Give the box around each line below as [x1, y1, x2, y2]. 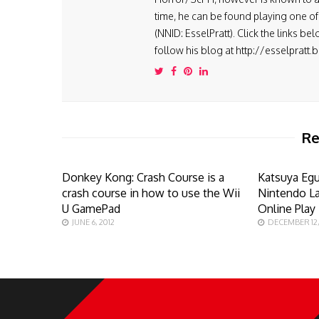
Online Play [258, 202, 316, 216]
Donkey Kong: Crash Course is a [62, 170, 224, 184]
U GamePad [62, 202, 120, 216]
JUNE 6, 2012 [72, 217, 115, 227]
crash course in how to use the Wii [62, 186, 240, 200]
